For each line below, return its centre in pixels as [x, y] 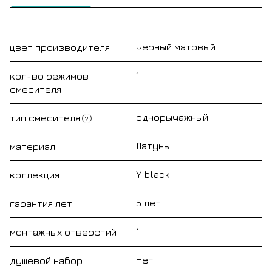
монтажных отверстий [63, 232]
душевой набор [46, 260]
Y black [153, 174]
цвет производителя [60, 47]
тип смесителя [45, 117]
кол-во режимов [49, 76]
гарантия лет [41, 203]
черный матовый [176, 46]
